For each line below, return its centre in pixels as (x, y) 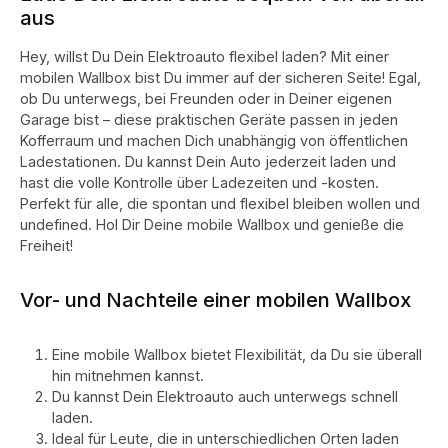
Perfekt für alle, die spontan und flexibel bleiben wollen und (220, 203)
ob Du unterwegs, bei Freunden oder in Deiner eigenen (206, 98)
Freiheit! (46, 245)
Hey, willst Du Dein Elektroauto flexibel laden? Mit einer (204, 56)
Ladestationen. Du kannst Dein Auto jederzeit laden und (208, 161)
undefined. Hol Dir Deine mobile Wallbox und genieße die (212, 224)
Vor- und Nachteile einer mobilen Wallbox (215, 299)
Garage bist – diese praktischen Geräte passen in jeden (209, 119)
